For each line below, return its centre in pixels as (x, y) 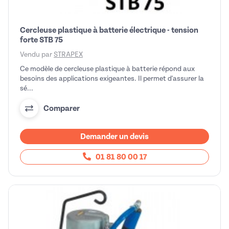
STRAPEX (68, 55)
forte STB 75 (41, 40)
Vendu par (37, 55)
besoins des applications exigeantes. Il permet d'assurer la (112, 79)
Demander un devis (114, 137)
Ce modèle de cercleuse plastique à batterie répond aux (107, 69)
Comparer (62, 108)
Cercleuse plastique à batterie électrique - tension (109, 30)
